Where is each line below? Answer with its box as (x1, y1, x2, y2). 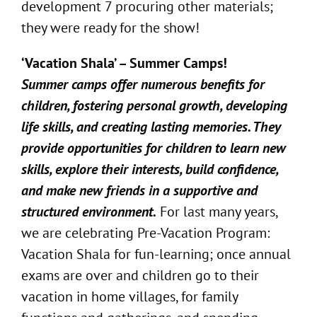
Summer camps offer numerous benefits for (21, 75, 265, 94)
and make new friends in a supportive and (21, 181, 258, 200)
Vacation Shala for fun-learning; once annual (21, 245, 291, 264)
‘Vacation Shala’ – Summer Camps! (21, 54, 227, 73)
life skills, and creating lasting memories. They (21, 117, 281, 137)
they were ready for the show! (21, 18, 203, 38)
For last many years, (156, 202, 277, 221)
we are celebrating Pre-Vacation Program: (21, 224, 270, 243)
